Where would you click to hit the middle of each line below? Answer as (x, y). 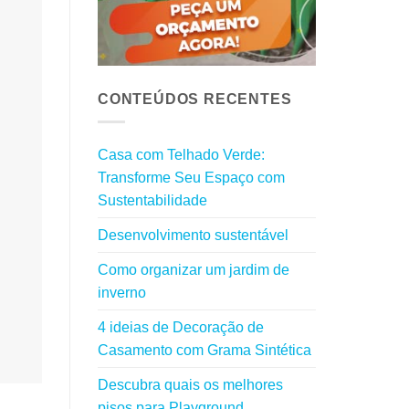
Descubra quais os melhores (190, 384)
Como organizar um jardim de (194, 269)
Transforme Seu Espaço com (191, 177)
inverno (122, 292)
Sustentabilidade (152, 200)
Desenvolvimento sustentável (193, 235)
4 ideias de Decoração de (181, 327)
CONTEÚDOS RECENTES (195, 100)
